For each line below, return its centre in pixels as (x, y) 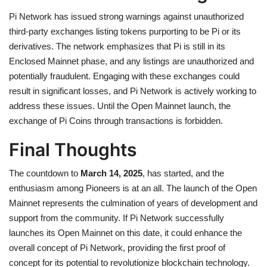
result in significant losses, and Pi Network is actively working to (133, 91)
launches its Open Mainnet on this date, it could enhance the (125, 232)
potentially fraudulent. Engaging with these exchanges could (124, 76)
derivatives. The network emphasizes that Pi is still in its (117, 46)
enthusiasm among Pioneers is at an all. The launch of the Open (133, 188)
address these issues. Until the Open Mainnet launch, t (115, 105)
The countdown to (45, 173)
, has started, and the (183, 173)
